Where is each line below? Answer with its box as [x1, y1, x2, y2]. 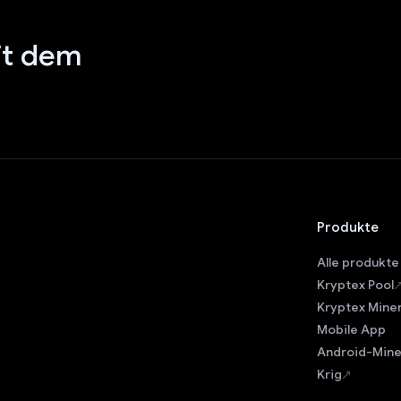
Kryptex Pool [317, 277, 394, 293]
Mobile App [317, 321, 386, 337]
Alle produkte [317, 254, 399, 270]
